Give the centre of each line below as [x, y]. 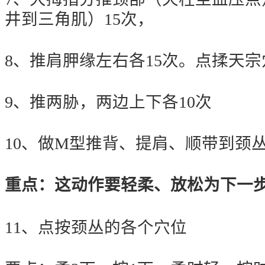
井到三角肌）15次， [79, 19]
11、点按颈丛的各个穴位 [96, 227]
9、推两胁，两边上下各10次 [108, 102]
